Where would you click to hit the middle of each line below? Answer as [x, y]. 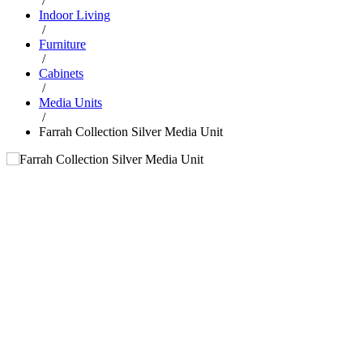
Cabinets [61, 73]
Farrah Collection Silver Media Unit [131, 131]
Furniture [62, 44]
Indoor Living [75, 15]
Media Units [70, 102]
